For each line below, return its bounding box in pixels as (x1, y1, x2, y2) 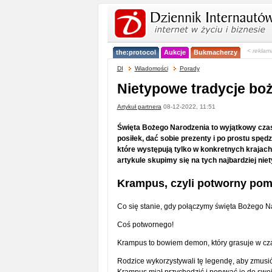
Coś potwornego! (117, 220, 174, 229)
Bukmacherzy (193, 49, 237, 56)
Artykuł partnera (117, 103, 161, 110)
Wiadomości (134, 65, 168, 72)
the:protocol (115, 49, 156, 56)
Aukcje (163, 49, 186, 56)
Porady (179, 65, 200, 72)
